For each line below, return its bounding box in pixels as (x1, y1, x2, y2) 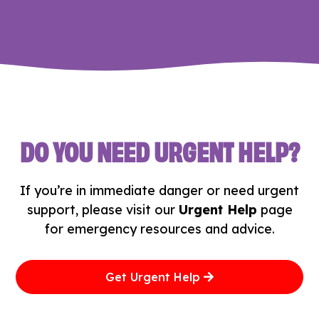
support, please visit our (26, 201, 179, 218)
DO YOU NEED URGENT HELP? (19, 128, 300, 169)
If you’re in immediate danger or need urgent (20, 182, 299, 199)
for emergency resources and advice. (44, 220, 275, 237)
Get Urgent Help (105, 269, 201, 284)
